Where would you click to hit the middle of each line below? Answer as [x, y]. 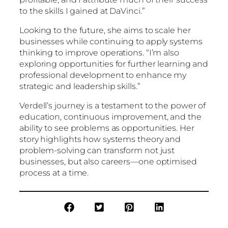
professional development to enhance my [103, 75]
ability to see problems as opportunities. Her [107, 128]
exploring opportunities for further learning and [114, 64]
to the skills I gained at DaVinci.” [83, 11]
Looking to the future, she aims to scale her [105, 31]
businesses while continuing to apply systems [111, 42]
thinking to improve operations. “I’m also [99, 53]
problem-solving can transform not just [97, 151]
